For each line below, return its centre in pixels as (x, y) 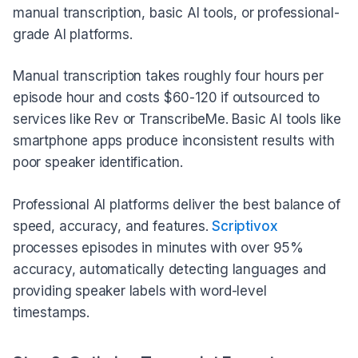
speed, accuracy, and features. (113, 226)
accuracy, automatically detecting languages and (170, 269)
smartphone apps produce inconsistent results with (174, 141)
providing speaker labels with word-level (140, 290)
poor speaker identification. (98, 163)
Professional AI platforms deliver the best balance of (177, 204)
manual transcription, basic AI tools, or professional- (176, 12)
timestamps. (51, 312)
